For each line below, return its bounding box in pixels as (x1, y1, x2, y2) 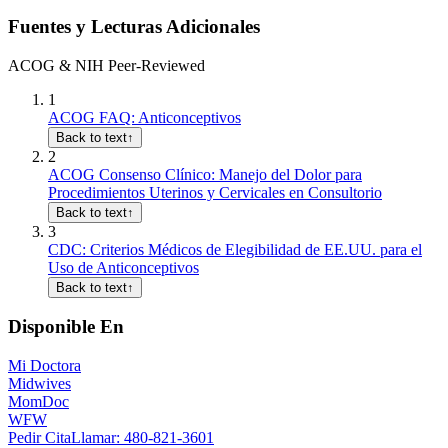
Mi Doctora (8, 357, 81, 375)
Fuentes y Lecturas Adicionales (8, 15, 260, 37)
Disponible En (8, 316, 124, 338)
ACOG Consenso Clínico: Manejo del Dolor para (48, 165, 362, 183)
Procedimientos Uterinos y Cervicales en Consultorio (48, 183, 382, 201)
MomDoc (8, 393, 69, 411)
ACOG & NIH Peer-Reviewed (8, 56, 205, 74)
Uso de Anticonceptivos (48, 258, 199, 276)
